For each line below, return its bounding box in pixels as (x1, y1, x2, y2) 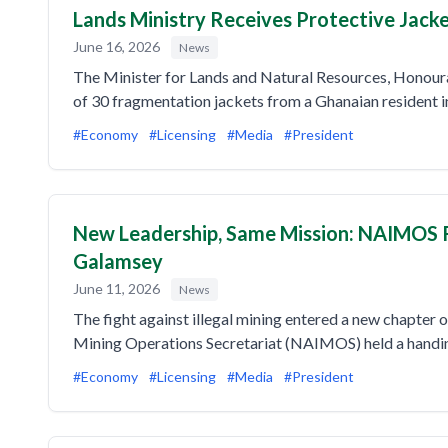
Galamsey (73, 249, 163, 273)
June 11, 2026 (73, 280, 163, 297)
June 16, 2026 (73, 38, 163, 55)
